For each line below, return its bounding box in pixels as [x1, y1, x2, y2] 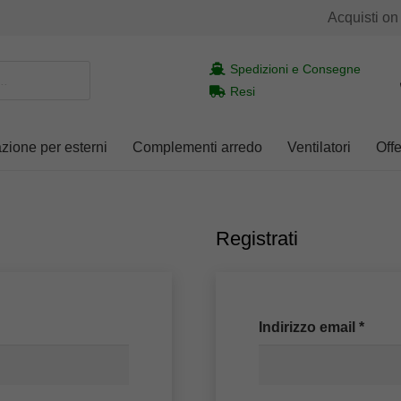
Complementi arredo [132, 140, 262, 155]
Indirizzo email [259, 320, 360, 335]
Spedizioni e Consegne [230, 62, 362, 76]
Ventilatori [286, 140, 351, 155]
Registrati [216, 227, 299, 250]
